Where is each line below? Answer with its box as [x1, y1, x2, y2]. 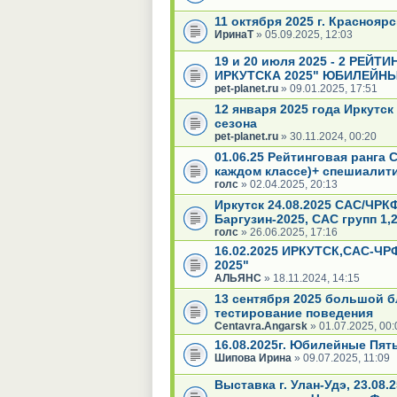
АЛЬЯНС [214, 271, 261, 284]
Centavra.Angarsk [214, 319, 307, 332]
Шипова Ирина [214, 351, 292, 364]
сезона [214, 115, 257, 130]
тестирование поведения [214, 305, 373, 320]
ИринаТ [214, 27, 253, 41]
